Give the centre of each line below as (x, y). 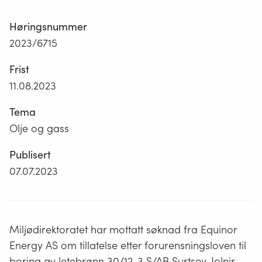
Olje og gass (39, 129)
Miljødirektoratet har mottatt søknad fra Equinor (123, 230)
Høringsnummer (48, 27)
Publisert (30, 155)
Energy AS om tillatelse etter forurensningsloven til (128, 246)
